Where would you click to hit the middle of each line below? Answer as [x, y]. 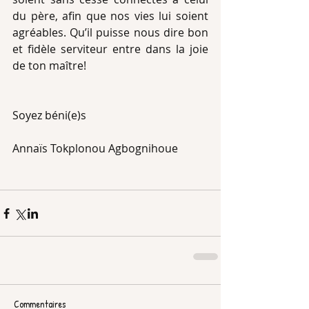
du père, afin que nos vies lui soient [110, 16]
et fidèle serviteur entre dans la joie [110, 49]
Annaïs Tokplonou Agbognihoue [95, 148]
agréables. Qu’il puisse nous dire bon [110, 32]
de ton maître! [49, 66]
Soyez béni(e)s [49, 115]
